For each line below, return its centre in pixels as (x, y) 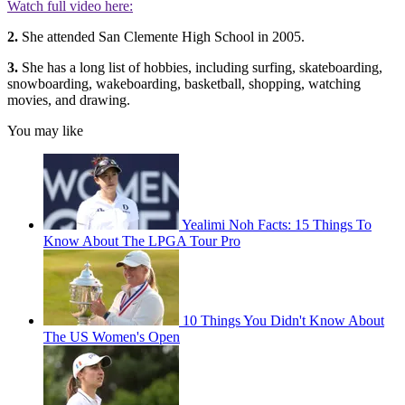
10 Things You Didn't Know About (283, 320)
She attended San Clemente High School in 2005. (161, 36)
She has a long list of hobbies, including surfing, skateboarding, (200, 67)
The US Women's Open (112, 336)
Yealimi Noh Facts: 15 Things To (277, 224)
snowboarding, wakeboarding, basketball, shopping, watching (184, 83)
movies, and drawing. (69, 99)
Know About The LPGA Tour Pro (142, 240)
